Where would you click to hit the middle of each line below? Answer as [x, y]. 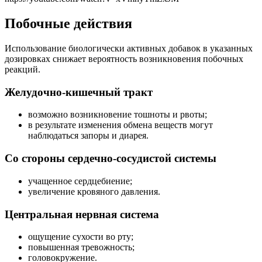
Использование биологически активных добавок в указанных [129, 48]
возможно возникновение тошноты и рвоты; [118, 115]
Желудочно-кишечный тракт [79, 92]
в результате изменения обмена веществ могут [120, 125]
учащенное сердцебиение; [80, 181]
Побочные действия [68, 23]
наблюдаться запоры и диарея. [88, 136]
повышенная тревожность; [81, 247]
